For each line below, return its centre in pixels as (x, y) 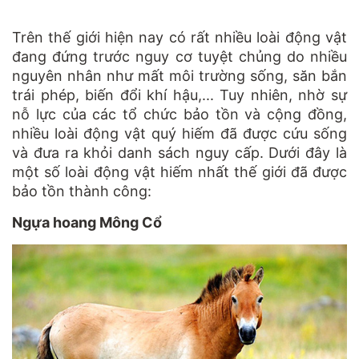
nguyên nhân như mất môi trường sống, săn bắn (179, 75)
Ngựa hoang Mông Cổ (87, 222)
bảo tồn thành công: (82, 191)
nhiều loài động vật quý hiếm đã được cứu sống (179, 133)
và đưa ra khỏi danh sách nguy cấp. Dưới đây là (179, 152)
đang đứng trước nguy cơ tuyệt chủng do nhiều (179, 56)
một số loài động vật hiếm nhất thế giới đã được (179, 171)
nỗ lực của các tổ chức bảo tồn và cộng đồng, (179, 114)
